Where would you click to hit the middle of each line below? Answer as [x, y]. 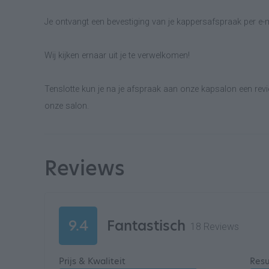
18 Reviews [215, 227]
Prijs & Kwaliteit [92, 261]
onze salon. [67, 106]
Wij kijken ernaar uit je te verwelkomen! [117, 56]
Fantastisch [146, 226]
